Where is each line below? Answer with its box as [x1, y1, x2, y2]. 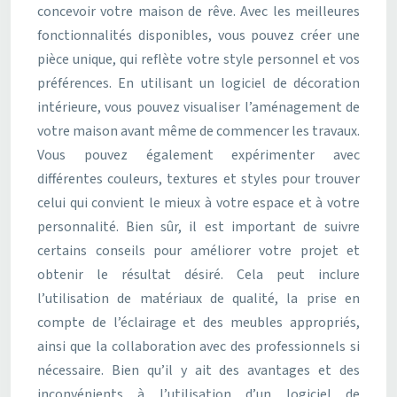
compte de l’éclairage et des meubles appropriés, [37, 313, 360, 332]
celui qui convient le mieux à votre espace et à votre [37, 193, 360, 213]
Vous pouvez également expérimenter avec [37, 145, 360, 165]
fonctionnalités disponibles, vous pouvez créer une [37, 26, 360, 45]
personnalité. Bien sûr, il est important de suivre [37, 217, 360, 237]
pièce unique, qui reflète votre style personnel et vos [37, 50, 360, 69]
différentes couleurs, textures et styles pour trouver [37, 169, 360, 189]
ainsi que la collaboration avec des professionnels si [37, 337, 360, 356]
